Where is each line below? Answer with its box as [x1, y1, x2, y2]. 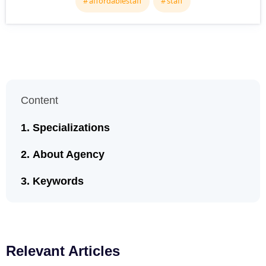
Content [21, 94, 58, 106]
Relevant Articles [6, 242, 120, 259]
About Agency [33, 148, 104, 160]
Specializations [33, 121, 110, 134]
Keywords [33, 175, 84, 187]
